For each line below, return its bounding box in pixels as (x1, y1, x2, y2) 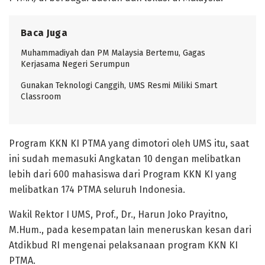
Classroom (21, 92, 61, 102)
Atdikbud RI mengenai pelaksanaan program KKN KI (9, 240, 238, 251)
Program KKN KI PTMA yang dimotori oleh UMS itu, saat (9, 138, 249, 150)
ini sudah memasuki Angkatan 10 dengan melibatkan (9, 153, 241, 165)
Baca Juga (21, 27, 67, 39)
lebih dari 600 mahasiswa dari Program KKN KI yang (9, 169, 237, 180)
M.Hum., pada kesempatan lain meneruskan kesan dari (9, 224, 251, 236)
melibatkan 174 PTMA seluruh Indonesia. (9, 184, 185, 196)
